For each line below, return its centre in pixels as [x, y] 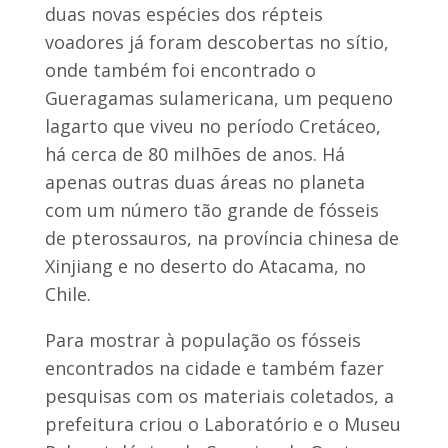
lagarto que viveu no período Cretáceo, [212, 125]
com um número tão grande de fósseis [211, 209]
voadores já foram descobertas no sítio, [216, 41]
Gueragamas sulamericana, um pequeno [218, 97]
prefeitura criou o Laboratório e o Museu [222, 423]
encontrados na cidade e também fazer [214, 367]
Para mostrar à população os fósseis [202, 339]
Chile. [67, 293]
